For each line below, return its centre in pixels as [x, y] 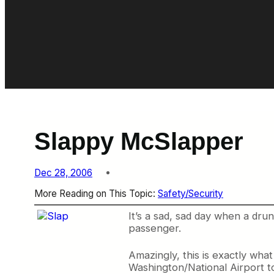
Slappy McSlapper [139, 142]
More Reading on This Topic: [96, 193]
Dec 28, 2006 [63, 172]
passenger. [155, 228]
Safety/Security [191, 193]
